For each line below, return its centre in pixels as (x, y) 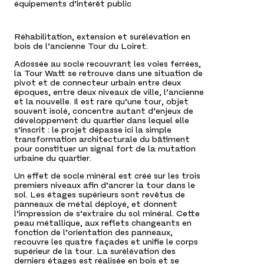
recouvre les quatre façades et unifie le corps (106, 242)
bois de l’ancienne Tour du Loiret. (81, 46)
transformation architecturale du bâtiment (102, 139)
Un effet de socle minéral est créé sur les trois (107, 176)
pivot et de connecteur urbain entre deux (98, 83)
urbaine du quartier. (53, 158)
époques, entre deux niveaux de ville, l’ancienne (109, 92)
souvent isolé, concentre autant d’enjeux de (104, 111)
